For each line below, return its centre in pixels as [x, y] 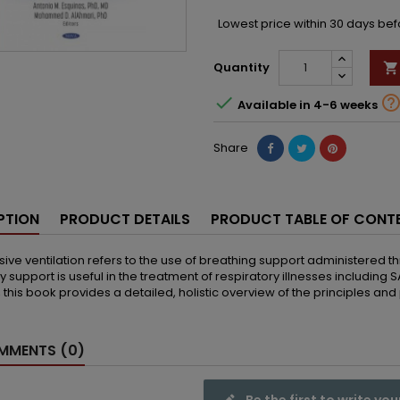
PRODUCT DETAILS [125, 219]
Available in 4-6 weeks [307, 104]
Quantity [241, 67]
